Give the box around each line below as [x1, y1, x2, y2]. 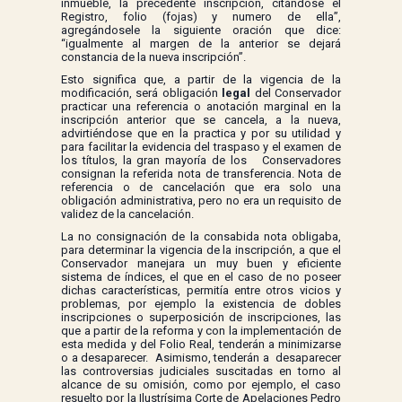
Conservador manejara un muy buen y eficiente [61, 257, 341, 271]
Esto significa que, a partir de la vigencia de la [61, 73, 341, 87]
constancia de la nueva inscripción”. [61, 50, 246, 65]
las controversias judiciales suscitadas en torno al [61, 364, 341, 379]
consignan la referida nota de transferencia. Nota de [61, 167, 341, 181]
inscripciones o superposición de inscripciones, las [61, 310, 341, 325]
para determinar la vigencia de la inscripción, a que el [61, 243, 341, 258]
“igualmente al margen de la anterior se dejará [61, 37, 341, 51]
